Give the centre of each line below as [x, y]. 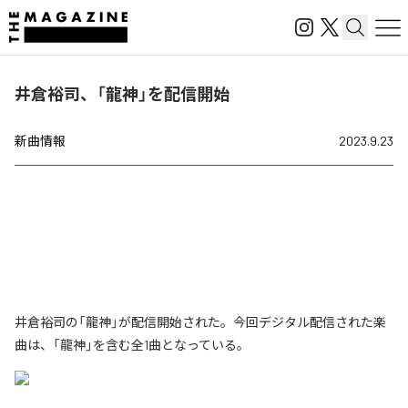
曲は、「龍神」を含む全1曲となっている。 [132, 345]
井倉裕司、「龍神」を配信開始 [122, 94]
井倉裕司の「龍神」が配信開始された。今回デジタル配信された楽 [200, 322]
